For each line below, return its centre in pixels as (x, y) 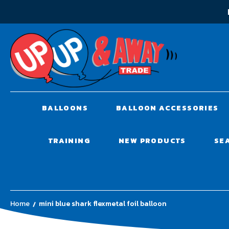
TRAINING (69, 141)
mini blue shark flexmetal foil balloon (103, 203)
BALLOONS (65, 108)
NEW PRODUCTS (152, 141)
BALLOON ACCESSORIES (167, 108)
